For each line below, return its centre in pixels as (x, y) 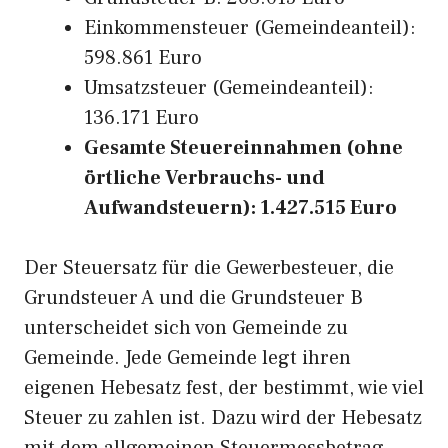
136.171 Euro (141, 118)
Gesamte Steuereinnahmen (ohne (243, 148)
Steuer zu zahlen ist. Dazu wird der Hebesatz (223, 418)
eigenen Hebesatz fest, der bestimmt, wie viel (224, 388)
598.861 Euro (143, 58)
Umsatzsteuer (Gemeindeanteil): (229, 88)
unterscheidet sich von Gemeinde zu (186, 328)
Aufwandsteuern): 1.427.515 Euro (240, 208)
